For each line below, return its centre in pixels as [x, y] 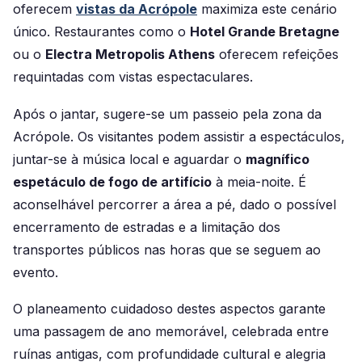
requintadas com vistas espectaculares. [133, 76]
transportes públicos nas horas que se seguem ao [167, 249]
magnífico [278, 159]
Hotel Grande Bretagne [265, 31]
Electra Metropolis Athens [130, 54]
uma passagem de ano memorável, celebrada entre [171, 332]
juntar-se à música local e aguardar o [129, 159]
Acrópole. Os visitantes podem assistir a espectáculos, [179, 136]
